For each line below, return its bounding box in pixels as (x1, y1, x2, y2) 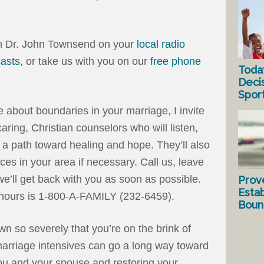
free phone (150, 55, 201, 68)
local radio (137, 38, 185, 51)
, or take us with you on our (20, 55, 150, 68)
